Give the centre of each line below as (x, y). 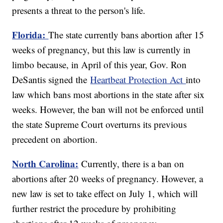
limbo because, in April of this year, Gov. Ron (100, 65)
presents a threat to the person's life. (79, 10)
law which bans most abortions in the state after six (109, 95)
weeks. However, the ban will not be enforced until (108, 110)
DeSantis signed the (51, 80)
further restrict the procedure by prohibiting (94, 209)
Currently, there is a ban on (133, 164)
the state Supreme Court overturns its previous (100, 124)
